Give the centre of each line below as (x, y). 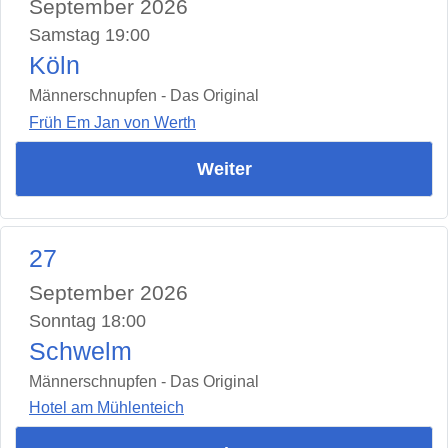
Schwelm (80, 351)
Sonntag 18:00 (87, 320)
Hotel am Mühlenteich (106, 408)
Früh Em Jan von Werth (112, 122)
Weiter (224, 168)
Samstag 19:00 (89, 35)
